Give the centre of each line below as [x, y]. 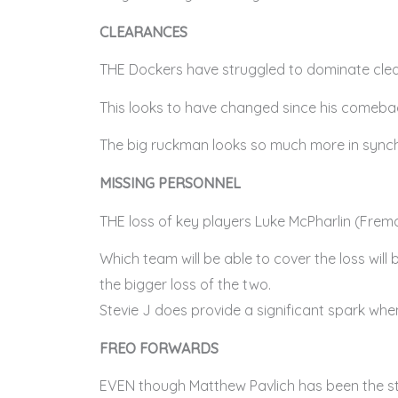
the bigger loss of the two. [185, 285]
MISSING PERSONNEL [170, 183]
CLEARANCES [143, 32]
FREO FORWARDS [159, 348]
